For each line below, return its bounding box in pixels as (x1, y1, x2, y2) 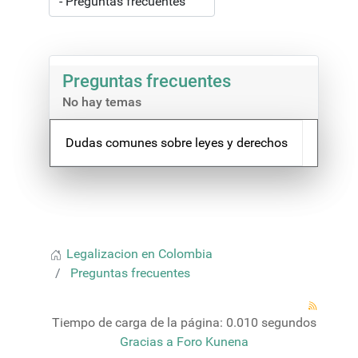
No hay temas (62, 94, 141, 109)
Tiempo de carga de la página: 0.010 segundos (51, 315, 316, 330)
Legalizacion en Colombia (66, 246, 213, 261)
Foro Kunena (176, 334, 249, 349)
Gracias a (119, 334, 173, 349)
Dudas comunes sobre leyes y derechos (66, 135, 288, 150)
